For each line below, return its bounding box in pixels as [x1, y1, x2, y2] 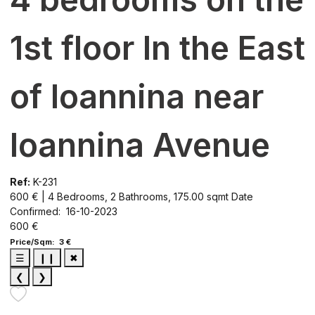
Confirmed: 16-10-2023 [10, 205, 117, 217]
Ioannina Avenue [10, 124, 270, 165]
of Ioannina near [10, 76, 264, 116]
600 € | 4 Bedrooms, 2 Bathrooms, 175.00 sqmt [10, 190, 231, 202]
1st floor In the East [10, 27, 305, 67]
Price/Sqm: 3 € [10, 236, 71, 247]
